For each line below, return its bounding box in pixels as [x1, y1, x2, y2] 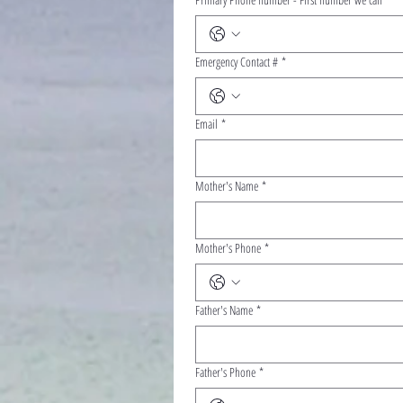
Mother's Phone [195, 238, 261, 256]
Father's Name [195, 300, 253, 318]
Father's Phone [195, 363, 255, 381]
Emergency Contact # [195, 52, 278, 70]
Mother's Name [195, 176, 258, 194]
